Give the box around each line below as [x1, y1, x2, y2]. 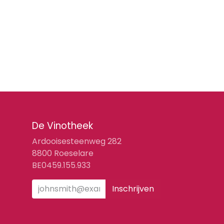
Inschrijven [112, 183, 154, 194]
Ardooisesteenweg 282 [31, 135, 123, 147]
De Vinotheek [31, 119, 93, 132]
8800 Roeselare [31, 147, 93, 159]
